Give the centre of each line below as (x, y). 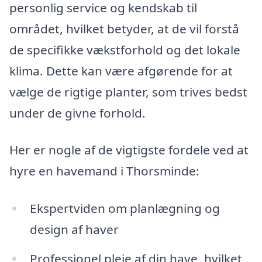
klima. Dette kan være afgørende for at (121, 70)
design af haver (74, 230)
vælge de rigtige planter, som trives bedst (128, 92)
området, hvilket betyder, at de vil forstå (124, 28)
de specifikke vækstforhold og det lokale (125, 49)
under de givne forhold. (77, 113)
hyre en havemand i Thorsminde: (104, 171)
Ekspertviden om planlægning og (125, 208)
